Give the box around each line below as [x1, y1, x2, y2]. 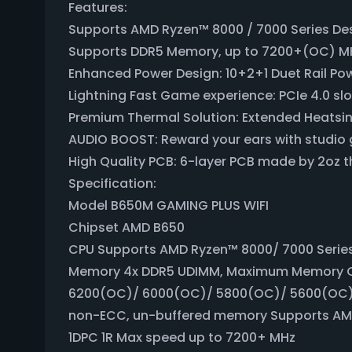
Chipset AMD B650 [68, 218, 185, 236]
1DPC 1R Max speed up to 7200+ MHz [68, 328, 295, 346]
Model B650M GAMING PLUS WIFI [68, 196, 269, 214]
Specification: [68, 174, 156, 192]
